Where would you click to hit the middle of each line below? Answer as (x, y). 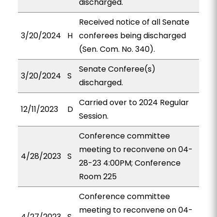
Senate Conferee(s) (117, 69)
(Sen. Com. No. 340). (117, 49)
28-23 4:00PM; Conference (130, 163)
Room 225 (98, 177)
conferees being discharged (132, 36)
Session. (93, 116)
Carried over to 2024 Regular (134, 102)
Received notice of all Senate (134, 22)
